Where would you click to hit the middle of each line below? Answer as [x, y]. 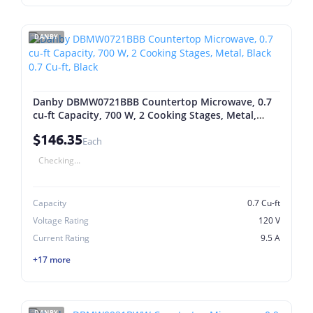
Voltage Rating [61, 220]
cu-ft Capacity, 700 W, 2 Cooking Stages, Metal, [145, 115]
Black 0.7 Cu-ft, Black [82, 128]
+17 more [52, 259]
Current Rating [61, 238]
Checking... [59, 160]
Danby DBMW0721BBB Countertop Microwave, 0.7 [152, 102]
